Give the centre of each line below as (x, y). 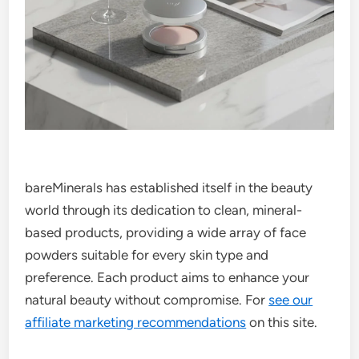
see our (291, 300)
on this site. (282, 323)
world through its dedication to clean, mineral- (164, 210)
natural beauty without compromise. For (147, 300)
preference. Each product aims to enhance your (167, 278)
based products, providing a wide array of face (166, 233)
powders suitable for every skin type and (147, 255)
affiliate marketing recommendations (136, 323)
